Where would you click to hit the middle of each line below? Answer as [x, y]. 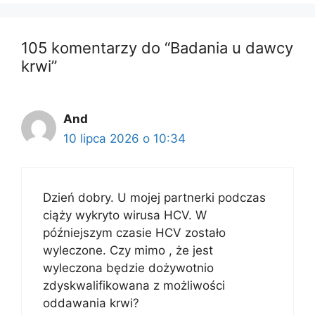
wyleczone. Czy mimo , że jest [128, 250]
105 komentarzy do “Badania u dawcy [157, 48]
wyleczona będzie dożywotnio [128, 268]
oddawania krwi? [91, 303]
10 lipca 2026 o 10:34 [124, 139]
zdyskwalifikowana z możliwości [134, 285]
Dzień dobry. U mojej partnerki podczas [154, 197]
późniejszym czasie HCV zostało [134, 232]
